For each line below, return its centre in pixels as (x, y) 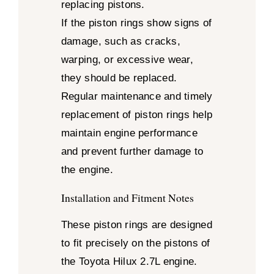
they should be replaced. (119, 78)
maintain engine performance (129, 133)
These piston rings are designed (136, 224)
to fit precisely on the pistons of (135, 243)
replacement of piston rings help (137, 115)
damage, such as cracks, (120, 42)
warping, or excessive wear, (127, 60)
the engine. (87, 170)
